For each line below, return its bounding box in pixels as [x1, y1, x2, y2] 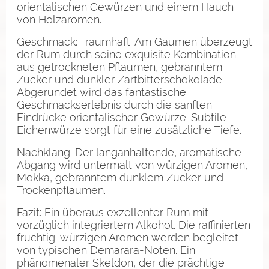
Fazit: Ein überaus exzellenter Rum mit [17, 205, 208, 219]
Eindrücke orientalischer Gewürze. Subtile [17, 110, 226, 124]
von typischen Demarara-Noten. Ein [17, 243, 195, 256]
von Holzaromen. [17, 13, 101, 26]
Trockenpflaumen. [17, 183, 106, 196]
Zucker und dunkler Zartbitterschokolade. [17, 73, 224, 86]
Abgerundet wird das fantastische [17, 85, 186, 98]
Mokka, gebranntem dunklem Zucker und [17, 171, 223, 184]
